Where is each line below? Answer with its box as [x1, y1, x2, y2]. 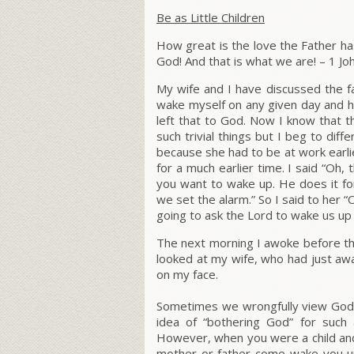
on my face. [156, 266, 218, 283]
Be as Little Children [156, 9, 265, 26]
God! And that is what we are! [156, 53, 316, 70]
